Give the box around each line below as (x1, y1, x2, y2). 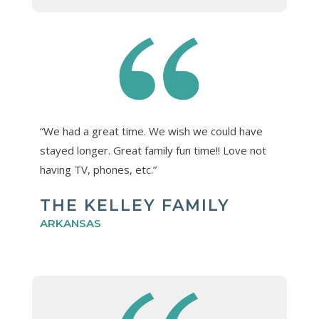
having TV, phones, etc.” (39, 162, 157, 177)
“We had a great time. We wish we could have (39, 124, 263, 139)
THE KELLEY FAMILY (39, 196, 230, 216)
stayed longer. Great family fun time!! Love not (39, 143, 266, 158)
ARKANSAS (39, 216, 101, 231)
